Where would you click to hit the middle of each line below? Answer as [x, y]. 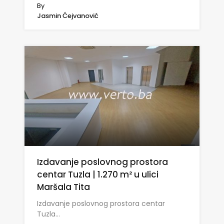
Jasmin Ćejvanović [68, 15]
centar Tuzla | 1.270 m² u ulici [98, 174]
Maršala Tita [63, 187]
